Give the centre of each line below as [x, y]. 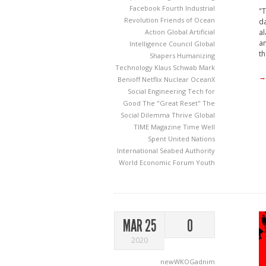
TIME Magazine [158, 127]
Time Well [199, 127]
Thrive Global [193, 115]
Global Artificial [191, 32]
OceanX [203, 79]
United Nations [191, 139]
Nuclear [177, 79]
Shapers [163, 56]
